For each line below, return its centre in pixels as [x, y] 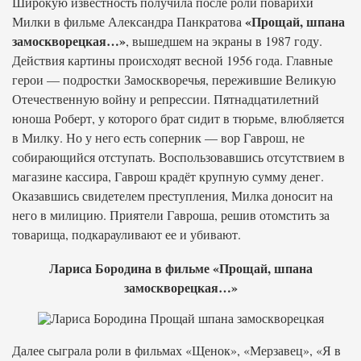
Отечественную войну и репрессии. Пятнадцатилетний [166, 99]
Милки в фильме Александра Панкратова [129, 21]
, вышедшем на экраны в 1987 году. [224, 41]
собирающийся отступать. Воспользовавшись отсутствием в [178, 157]
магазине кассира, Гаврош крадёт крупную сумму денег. [168, 176]
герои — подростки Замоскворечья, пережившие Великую [174, 79]
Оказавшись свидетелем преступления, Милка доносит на [172, 195]
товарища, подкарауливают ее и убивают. [127, 234]
